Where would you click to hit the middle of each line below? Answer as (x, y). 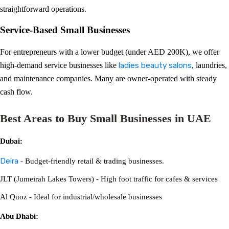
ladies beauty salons (155, 65)
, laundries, (209, 65)
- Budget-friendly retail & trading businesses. (91, 161)
